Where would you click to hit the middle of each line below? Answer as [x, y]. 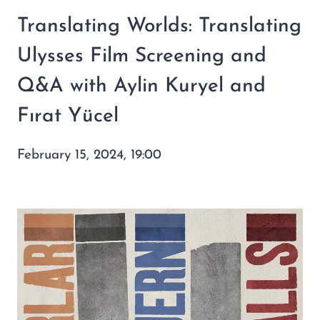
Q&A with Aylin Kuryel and [141, 86]
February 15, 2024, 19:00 [89, 155]
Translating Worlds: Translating [159, 26]
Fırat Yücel [68, 116]
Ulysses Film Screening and [142, 56]
